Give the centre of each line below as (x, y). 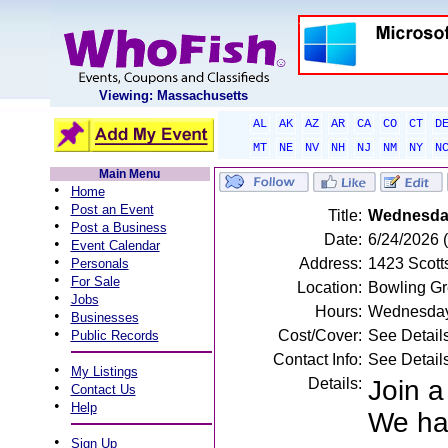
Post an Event (112, 209)
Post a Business (118, 227)
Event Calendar (115, 245)
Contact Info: (317, 359)
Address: (330, 263)
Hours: (338, 311)
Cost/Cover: (319, 335)
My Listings (104, 371)
